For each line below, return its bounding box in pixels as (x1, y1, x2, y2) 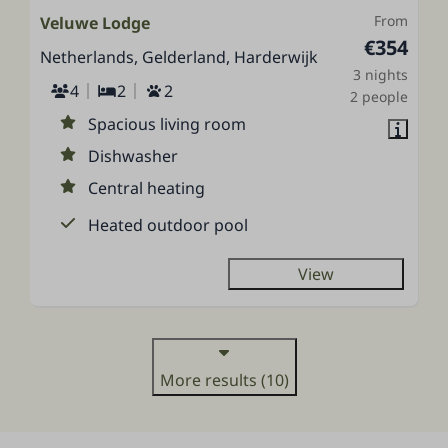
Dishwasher (88, 145, 179, 168)
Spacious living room (88, 113, 247, 136)
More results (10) (159, 369, 289, 392)
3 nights (352, 65, 408, 85)
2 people (349, 87, 408, 107)
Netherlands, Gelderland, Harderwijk (40, 46, 319, 69)
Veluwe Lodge (40, 12, 151, 35)
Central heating (88, 177, 206, 200)
